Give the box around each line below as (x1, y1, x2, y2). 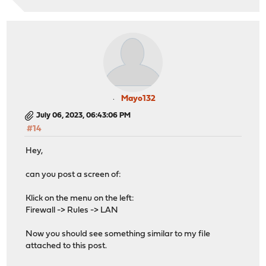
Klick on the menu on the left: (26, 194, 135, 203)
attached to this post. (26, 241, 107, 251)
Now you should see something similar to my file (26, 229, 211, 239)
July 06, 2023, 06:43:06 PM (36, 112, 131, 120)
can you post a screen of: (26, 170, 122, 179)
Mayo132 (121, 94, 156, 104)
